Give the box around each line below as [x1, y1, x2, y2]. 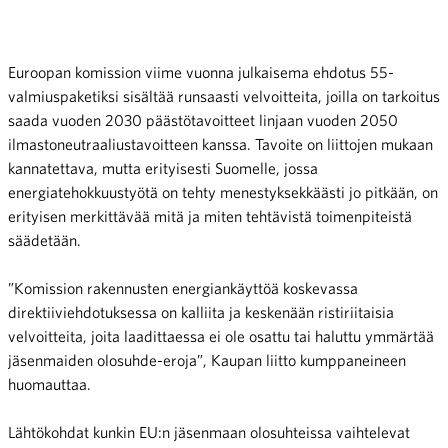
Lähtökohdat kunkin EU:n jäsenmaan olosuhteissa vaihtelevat [8, 422, 410, 441]
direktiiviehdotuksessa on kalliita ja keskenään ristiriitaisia [8, 302, 394, 321]
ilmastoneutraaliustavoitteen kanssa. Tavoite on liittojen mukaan [8, 134, 433, 153]
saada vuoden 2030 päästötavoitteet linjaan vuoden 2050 [8, 110, 398, 129]
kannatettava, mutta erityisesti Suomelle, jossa [8, 158, 318, 177]
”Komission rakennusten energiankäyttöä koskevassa [8, 278, 358, 297]
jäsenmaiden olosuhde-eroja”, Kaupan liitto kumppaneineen [8, 350, 406, 369]
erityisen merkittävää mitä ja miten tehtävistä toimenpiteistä [8, 206, 412, 225]
